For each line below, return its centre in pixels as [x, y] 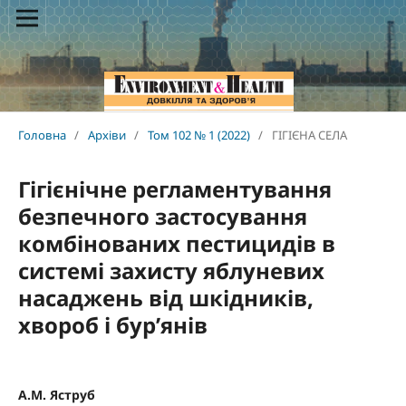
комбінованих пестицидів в [176, 244]
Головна [42, 135]
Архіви [106, 135]
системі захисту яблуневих [171, 271]
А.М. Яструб [56, 395]
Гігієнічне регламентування [174, 189]
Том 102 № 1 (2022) [198, 135]
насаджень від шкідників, [165, 298]
